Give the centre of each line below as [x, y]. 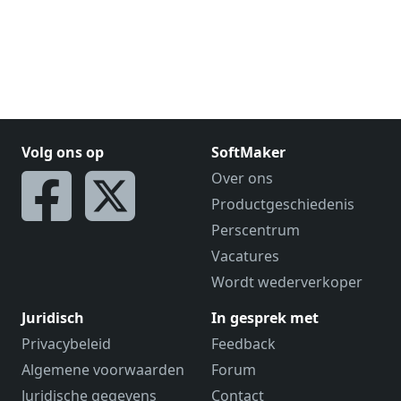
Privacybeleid [66, 344]
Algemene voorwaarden [103, 370]
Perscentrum [256, 230]
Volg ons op [63, 152]
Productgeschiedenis [283, 204]
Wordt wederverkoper [287, 282]
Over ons [242, 178]
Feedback [243, 344]
